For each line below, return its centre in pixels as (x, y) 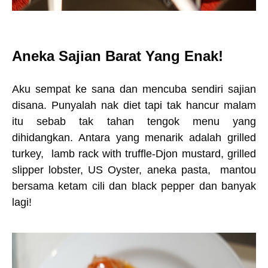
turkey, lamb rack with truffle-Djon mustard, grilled (134, 154)
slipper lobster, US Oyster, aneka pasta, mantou (134, 170)
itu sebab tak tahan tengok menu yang (134, 121)
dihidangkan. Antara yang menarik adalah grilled (134, 138)
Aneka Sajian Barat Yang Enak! (118, 56)
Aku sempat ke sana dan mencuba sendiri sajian (134, 89)
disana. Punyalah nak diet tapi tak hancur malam (134, 105)
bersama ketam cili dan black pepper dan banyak (134, 186)
